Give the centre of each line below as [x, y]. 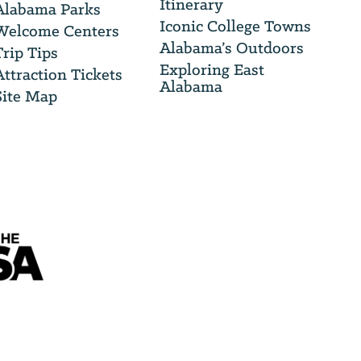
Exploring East [212, 70]
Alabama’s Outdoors [232, 48]
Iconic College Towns [235, 26]
